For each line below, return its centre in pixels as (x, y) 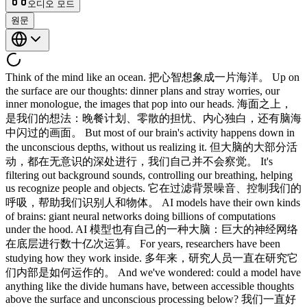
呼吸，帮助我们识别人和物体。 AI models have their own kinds (153, 202)
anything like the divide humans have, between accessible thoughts (150, 286)
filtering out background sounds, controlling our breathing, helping (149, 175)
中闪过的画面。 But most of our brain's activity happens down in (150, 132)
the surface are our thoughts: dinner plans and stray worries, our (143, 90)
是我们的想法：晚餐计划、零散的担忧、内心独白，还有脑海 (153, 118)
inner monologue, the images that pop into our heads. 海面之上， (149, 103)
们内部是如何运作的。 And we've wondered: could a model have (153, 272)
